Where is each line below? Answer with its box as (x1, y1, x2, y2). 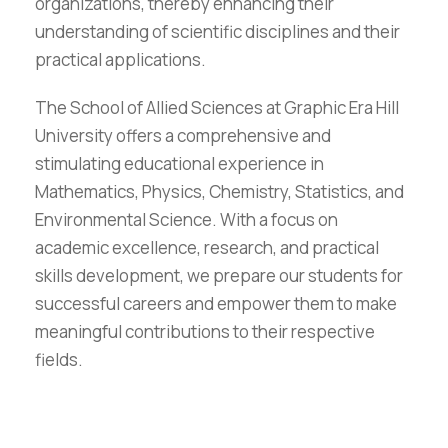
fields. (35, 347, 83, 371)
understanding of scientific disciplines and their (35, 19, 400, 43)
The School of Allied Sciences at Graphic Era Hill (35, 95, 399, 119)
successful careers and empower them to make (35, 291, 397, 315)
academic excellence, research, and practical (35, 235, 379, 259)
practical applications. (35, 47, 206, 71)
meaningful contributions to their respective (35, 319, 375, 343)
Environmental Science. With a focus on (35, 207, 338, 231)
